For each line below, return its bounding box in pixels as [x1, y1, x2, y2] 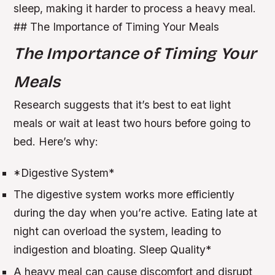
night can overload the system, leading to [14, 225, 222, 238]
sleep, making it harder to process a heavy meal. [14, 1, 257, 15]
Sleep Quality [139, 243, 206, 257]
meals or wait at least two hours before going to [14, 116, 251, 130]
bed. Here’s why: [14, 134, 99, 148]
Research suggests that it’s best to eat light [14, 98, 231, 111]
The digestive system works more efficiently [14, 188, 235, 201]
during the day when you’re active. [14, 206, 192, 220]
